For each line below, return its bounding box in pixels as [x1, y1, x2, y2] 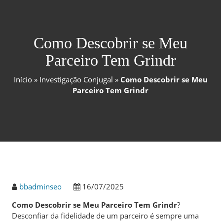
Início [13, 74, 32, 84]
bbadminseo [19, 181, 62, 191]
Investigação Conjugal [39, 74, 113, 84]
